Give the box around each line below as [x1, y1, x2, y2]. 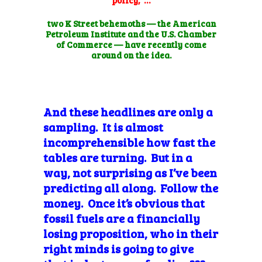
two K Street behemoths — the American [46, 17, 216, 29]
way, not [43, 164, 94, 181]
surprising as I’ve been [94, 164, 217, 181]
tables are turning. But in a [43, 149, 192, 166]
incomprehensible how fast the [43, 133, 215, 150]
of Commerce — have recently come [56, 38, 206, 50]
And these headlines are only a [43, 103, 213, 120]
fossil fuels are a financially [43, 209, 200, 226]
